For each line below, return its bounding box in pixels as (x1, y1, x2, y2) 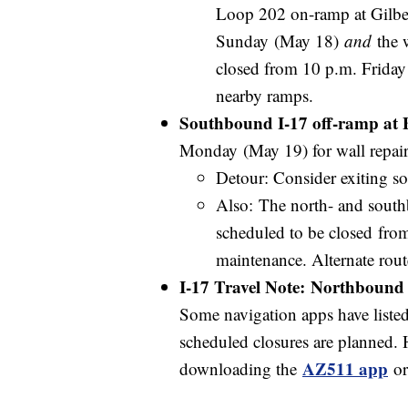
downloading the (179, 356, 302, 380)
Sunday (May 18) (216, 28, 344, 52)
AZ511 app (302, 355, 388, 381)
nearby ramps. (216, 83, 313, 107)
